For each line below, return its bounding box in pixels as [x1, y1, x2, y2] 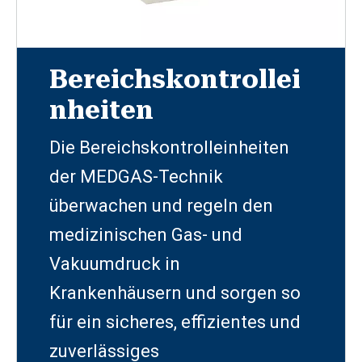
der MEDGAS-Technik [49, 166, 223, 187]
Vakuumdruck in [49, 253, 180, 274]
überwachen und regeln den [49, 195, 273, 216]
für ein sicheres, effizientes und [49, 311, 301, 332]
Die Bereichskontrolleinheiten [49, 137, 289, 158]
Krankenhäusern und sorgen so [49, 282, 301, 303]
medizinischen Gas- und [49, 224, 242, 245]
